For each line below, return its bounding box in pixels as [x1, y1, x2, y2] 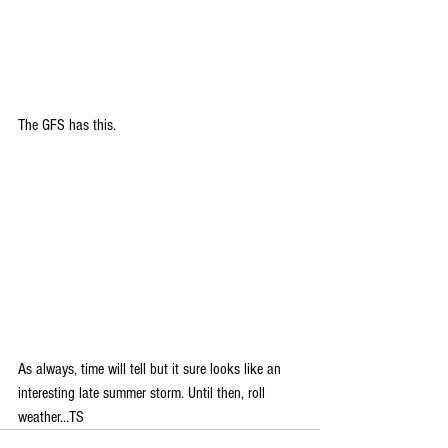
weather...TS [18, 407, 84, 426]
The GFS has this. [18, 116, 120, 135]
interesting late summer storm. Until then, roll [18, 383, 269, 402]
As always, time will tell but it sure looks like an [18, 359, 285, 378]
